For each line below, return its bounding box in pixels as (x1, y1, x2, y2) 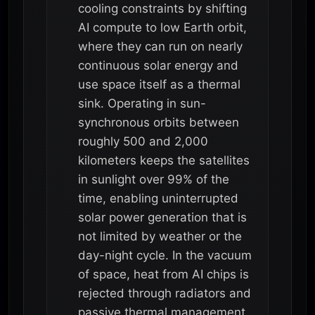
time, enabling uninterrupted (78, 191, 238, 205)
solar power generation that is (78, 210, 247, 224)
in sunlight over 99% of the (78, 172, 229, 186)
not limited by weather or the (78, 229, 242, 243)
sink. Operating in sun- (78, 96, 206, 110)
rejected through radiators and (78, 285, 251, 300)
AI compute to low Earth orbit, (78, 20, 247, 34)
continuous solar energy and (78, 58, 238, 72)
